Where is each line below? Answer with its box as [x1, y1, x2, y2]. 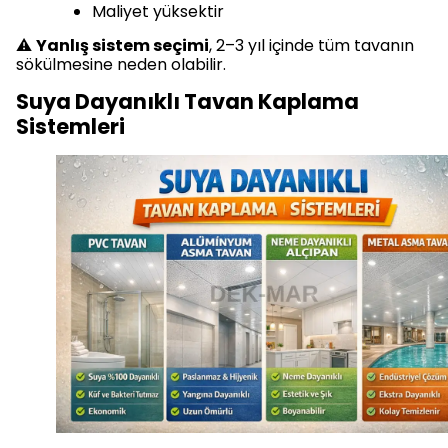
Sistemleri [16, 112, 129, 142]
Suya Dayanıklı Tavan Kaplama [16, 87, 359, 117]
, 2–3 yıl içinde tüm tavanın [209, 34, 414, 58]
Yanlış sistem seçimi [36, 34, 209, 58]
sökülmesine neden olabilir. [16, 53, 226, 77]
